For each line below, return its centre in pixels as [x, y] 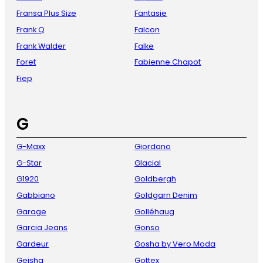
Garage [31, 211]
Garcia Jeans [42, 228]
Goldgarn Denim [166, 195]
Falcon [147, 29]
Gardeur [33, 244]
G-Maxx [31, 147]
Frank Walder [41, 46]
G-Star [29, 163]
